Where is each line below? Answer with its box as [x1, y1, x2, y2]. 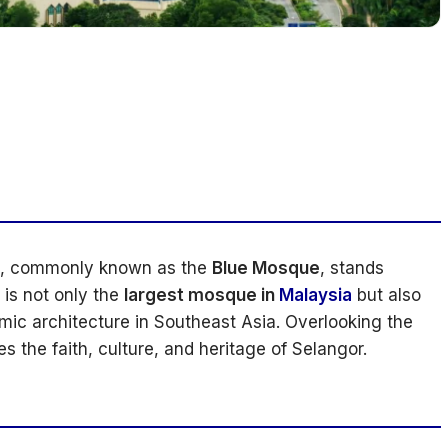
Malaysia [279, 285, 352, 306]
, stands [320, 258, 384, 279]
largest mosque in [124, 285, 279, 306]
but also [352, 285, 421, 306]
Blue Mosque [212, 258, 320, 279]
